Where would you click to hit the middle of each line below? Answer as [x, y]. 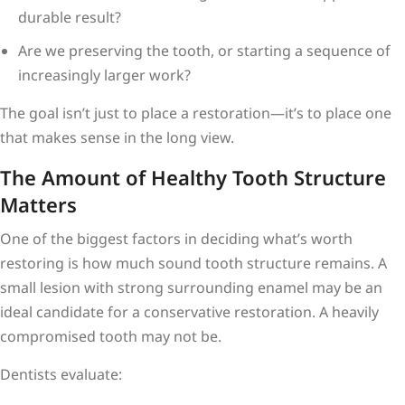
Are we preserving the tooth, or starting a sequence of [204, 50]
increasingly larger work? [104, 75]
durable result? [70, 17]
